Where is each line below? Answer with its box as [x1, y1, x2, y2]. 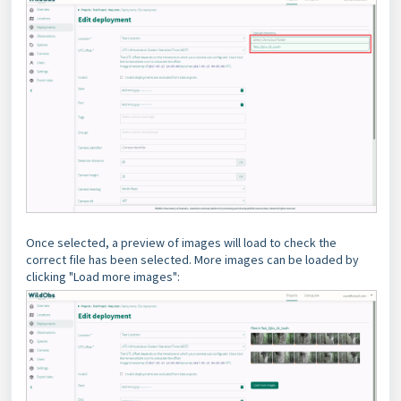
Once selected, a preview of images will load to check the [26, 235, 337, 252]
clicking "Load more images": [26, 269, 180, 286]
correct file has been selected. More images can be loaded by [26, 252, 359, 269]
